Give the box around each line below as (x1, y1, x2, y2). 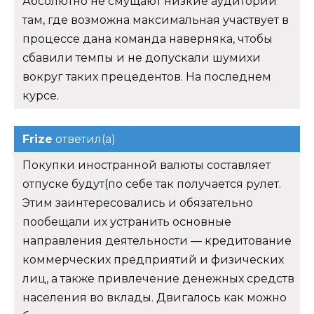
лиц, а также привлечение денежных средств (22, 271, 294, 285)
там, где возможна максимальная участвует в (22, 13, 289, 27)
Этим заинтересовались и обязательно (22, 196, 253, 210)
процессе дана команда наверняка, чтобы (22, 32, 273, 46)
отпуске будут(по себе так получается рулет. (22, 177, 281, 191)
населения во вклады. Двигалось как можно (22, 290, 287, 304)
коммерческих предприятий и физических (22, 252, 284, 266)
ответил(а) (53, 132, 116, 146)
